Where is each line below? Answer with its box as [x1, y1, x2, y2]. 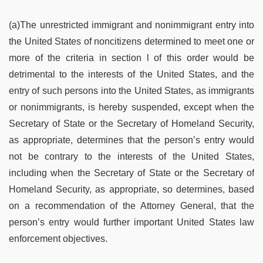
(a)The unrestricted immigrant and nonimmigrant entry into [9, 20, 254, 31]
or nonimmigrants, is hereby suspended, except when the [9, 102, 254, 113]
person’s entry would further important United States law [9, 217, 254, 228]
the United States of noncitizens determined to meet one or [9, 36, 254, 47]
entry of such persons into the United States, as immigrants [9, 86, 254, 96]
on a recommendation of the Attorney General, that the [9, 201, 254, 211]
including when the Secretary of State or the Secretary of [9, 168, 254, 178]
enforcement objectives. [9, 234, 107, 244]
